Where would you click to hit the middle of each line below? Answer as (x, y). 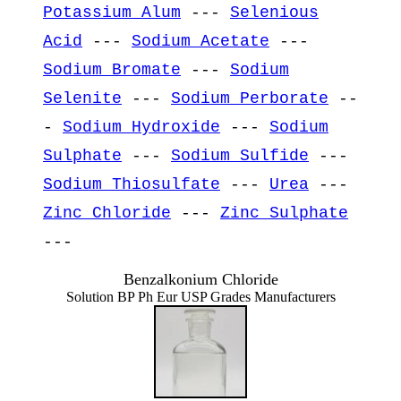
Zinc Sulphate (284, 213)
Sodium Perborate (250, 98)
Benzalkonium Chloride (200, 279)
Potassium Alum (112, 12)
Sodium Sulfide (240, 155)
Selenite (82, 98)
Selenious (274, 12)
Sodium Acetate (200, 41)
